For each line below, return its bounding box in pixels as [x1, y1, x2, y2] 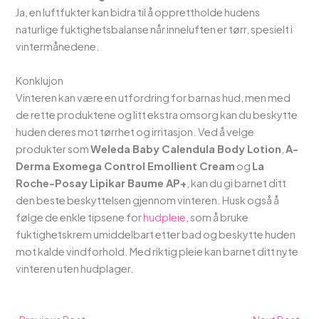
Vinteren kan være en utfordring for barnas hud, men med [16, 90, 291, 104]
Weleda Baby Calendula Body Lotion [90, 142, 282, 155]
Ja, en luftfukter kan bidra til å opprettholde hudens [16, 6, 261, 19]
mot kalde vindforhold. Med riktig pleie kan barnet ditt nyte [16, 244, 299, 258]
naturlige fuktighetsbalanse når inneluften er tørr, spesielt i [16, 23, 293, 36]
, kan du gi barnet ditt [187, 176, 287, 189]
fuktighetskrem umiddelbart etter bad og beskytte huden [16, 227, 296, 241]
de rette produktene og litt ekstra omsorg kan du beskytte [16, 108, 298, 121]
